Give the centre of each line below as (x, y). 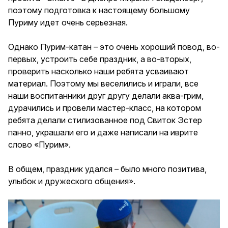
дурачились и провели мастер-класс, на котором (105, 108)
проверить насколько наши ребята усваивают (98, 71)
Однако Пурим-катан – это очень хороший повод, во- (114, 47)
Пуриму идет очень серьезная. (68, 22)
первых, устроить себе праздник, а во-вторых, (100, 59)
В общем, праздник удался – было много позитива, (107, 169)
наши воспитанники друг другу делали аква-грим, (106, 95)
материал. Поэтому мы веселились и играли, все (103, 83)
